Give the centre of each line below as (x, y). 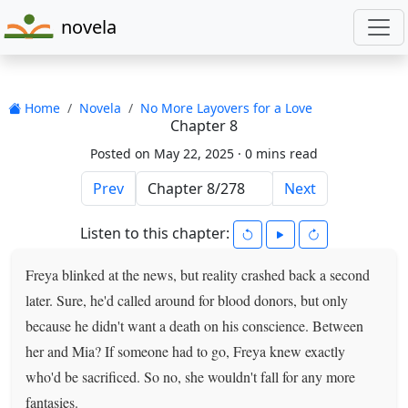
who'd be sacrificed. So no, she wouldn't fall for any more (191, 376)
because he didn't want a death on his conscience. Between (195, 325)
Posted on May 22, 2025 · (168, 153)
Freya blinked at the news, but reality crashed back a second (198, 274)
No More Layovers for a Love (226, 107)
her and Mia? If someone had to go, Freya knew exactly (186, 351)
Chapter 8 (204, 125)
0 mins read (281, 153)
